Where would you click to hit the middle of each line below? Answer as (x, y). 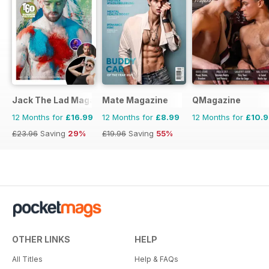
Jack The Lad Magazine (62, 100)
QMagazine (216, 100)
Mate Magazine (135, 100)
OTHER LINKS (41, 240)
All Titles (27, 259)
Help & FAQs (156, 259)
